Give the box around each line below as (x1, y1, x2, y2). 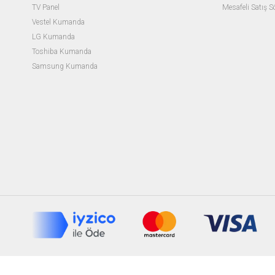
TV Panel (32, 3, 60, 12)
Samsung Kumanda (32, 62, 98, 71)
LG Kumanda (32, 33, 75, 42)
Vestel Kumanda (32, 18, 85, 27)
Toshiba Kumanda (32, 47, 91, 56)
